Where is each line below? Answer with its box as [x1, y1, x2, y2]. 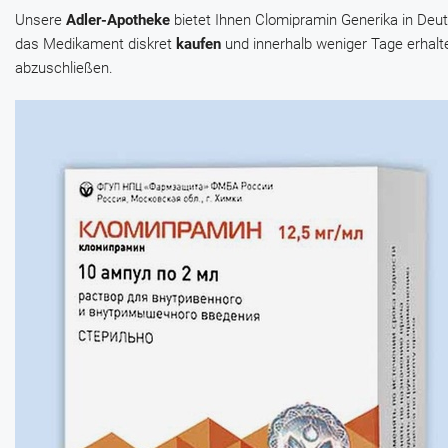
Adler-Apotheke [66, 11, 170, 30]
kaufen [176, 35, 221, 54]
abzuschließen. [15, 59, 113, 78]
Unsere [15, 11, 66, 30]
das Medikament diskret [15, 35, 176, 54]
